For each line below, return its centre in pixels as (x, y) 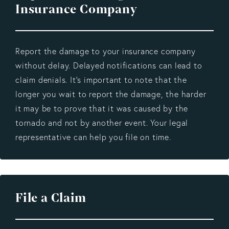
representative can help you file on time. (93, 137)
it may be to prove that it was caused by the (102, 108)
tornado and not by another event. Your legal (102, 122)
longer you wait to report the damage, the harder (111, 94)
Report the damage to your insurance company (106, 51)
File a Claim (51, 198)
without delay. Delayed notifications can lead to (109, 65)
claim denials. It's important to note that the (101, 79)
